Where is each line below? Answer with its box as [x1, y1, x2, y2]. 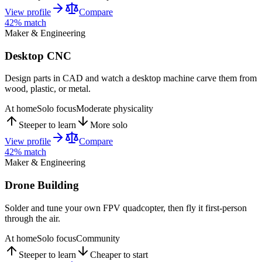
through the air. [5, 213, 60, 223]
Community [76, 233, 120, 243]
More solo [90, 120, 127, 130]
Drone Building [5, 178, 79, 191]
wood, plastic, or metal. [5, 84, 91, 94]
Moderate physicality [76, 104, 153, 114]
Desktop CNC [5, 49, 71, 62]
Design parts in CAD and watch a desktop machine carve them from [5, 73, 257, 84]
